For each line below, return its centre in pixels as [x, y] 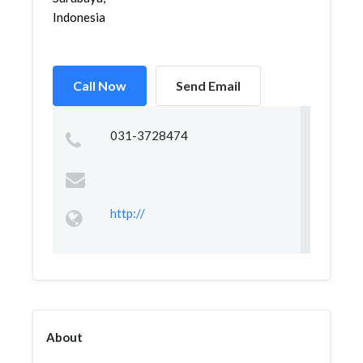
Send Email [208, 85]
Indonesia [79, 17]
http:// [127, 213]
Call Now [100, 85]
